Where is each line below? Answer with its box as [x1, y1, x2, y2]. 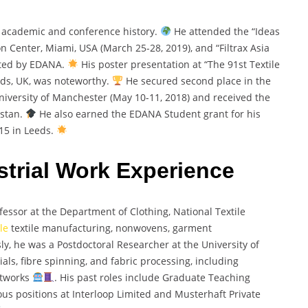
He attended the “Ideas [170, 24, 280, 38]
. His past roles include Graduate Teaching [54, 270, 250, 284]
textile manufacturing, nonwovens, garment [8, 221, 212, 234]
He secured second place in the [122, 74, 271, 87]
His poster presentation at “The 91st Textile [78, 57, 280, 71]
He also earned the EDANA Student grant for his [36, 107, 261, 120]
